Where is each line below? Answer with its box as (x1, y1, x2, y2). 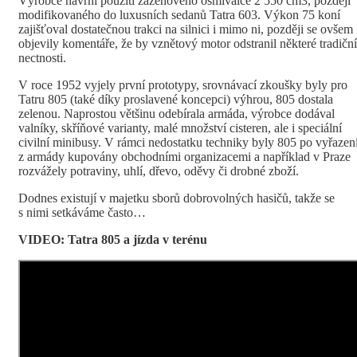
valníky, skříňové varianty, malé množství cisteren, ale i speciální (18, 121, 342, 135)
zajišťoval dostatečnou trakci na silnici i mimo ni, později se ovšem (18, 22, 353, 37)
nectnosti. (18, 51, 66, 65)
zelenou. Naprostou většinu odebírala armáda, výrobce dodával (18, 107, 335, 121)
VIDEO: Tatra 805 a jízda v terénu (18, 233, 207, 247)
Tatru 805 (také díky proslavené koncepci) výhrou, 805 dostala (18, 92, 333, 107)
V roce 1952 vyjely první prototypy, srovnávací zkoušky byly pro (18, 78, 347, 92)
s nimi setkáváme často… (18, 206, 146, 220)
